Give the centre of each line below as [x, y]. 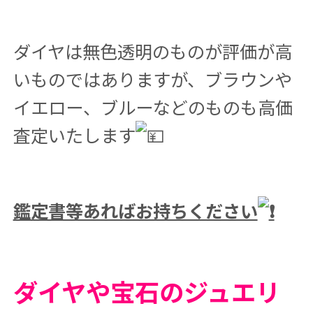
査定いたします [74, 135]
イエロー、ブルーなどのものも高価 [153, 107]
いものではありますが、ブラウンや [152, 79]
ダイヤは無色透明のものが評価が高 [152, 51]
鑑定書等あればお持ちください [135, 210]
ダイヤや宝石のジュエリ [146, 291]
